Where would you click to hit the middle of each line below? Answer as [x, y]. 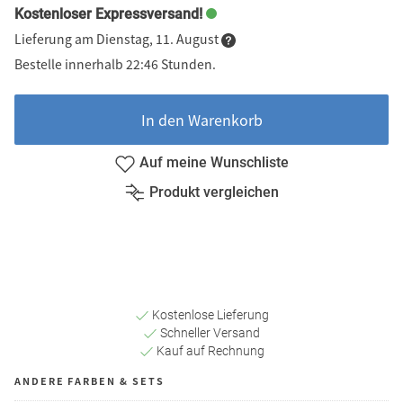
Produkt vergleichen [214, 193]
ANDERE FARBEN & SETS [90, 381]
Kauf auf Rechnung [209, 350]
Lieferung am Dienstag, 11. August [118, 38]
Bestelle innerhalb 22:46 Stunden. [115, 63]
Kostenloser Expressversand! [108, 13]
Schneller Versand [209, 332]
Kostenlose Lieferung [209, 314]
